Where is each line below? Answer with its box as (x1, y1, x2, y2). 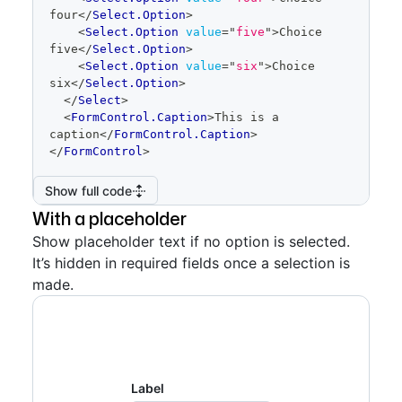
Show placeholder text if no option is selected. (32, 232, 350, 250)
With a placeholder (32, 205, 187, 231)
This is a (214, 110, 279, 124)
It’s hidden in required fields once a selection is (32, 254, 350, 272)
